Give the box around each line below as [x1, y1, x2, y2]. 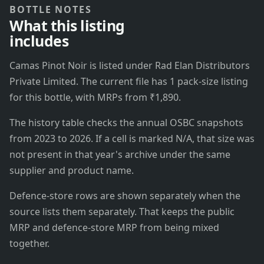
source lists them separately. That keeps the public [9, 205, 235, 219]
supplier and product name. [9, 164, 134, 177]
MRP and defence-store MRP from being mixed [9, 221, 219, 235]
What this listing [9, 15, 125, 36]
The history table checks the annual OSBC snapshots [9, 116, 243, 130]
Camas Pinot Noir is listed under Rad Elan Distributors [9, 59, 250, 72]
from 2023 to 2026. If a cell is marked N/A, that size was [9, 132, 255, 146]
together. [9, 237, 49, 250]
